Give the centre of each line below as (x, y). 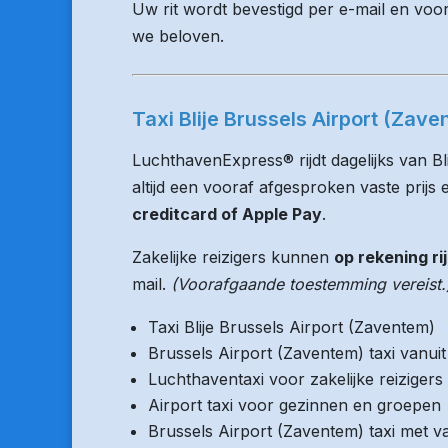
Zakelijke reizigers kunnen (233, 257)
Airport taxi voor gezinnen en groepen (294, 405)
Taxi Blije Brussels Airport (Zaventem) (291, 327)
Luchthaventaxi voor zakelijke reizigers (295, 379)
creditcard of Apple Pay (227, 214)
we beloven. (178, 36)
